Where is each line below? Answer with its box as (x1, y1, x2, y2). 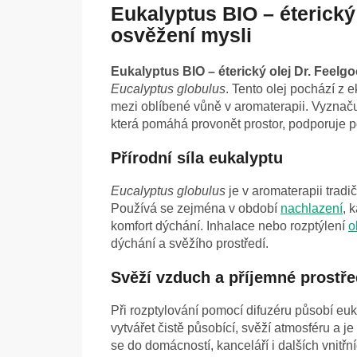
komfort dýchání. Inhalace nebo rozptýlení (111, 219, 348, 233)
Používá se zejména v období (111, 202, 280, 216)
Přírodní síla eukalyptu (111, 149, 283, 167)
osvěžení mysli (111, 24, 252, 47)
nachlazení (280, 202, 343, 216)
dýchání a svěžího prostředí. (111, 237, 269, 251)
